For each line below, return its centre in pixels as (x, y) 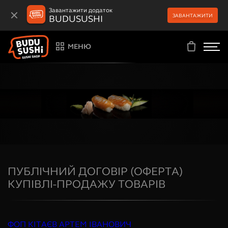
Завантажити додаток (81, 10)
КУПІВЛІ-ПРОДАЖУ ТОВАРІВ (87, 184)
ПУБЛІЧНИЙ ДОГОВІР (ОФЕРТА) (95, 171)
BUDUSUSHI (76, 18)
